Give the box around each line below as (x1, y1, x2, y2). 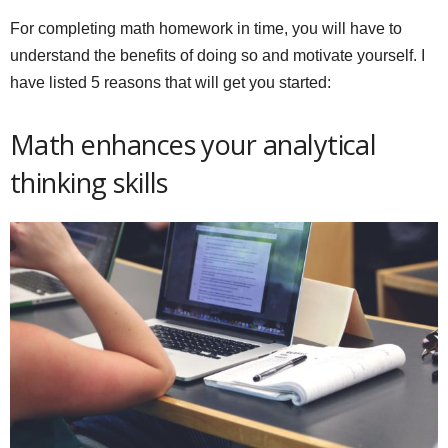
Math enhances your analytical (10, 125, 377, 163)
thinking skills (10, 163, 168, 201)
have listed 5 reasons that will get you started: (10, 73, 331, 91)
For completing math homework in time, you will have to (10, 19, 402, 37)
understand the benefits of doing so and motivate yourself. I (10, 46, 425, 64)
